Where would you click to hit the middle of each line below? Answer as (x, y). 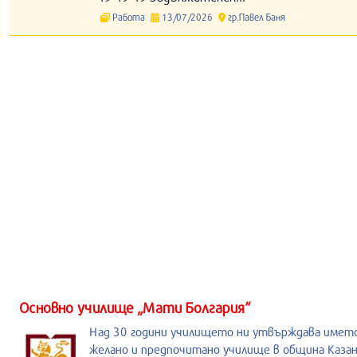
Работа (129, 17)
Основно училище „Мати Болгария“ (135, 308)
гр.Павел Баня (255, 17)
